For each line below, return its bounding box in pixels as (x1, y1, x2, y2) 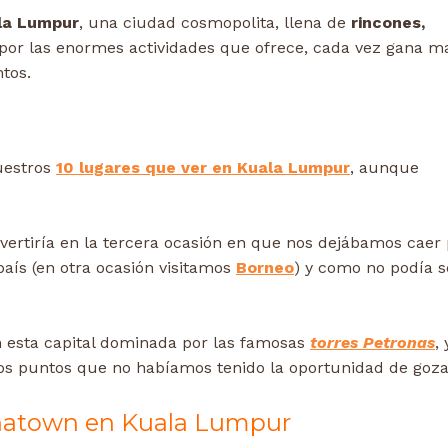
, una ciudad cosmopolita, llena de (79, 13, 351, 33)
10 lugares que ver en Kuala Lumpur (56, 158, 350, 178)
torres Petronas (310, 333, 435, 353)
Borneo (236, 258, 294, 278)
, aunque (350, 158, 419, 178)
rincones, (351, 13, 425, 33)
